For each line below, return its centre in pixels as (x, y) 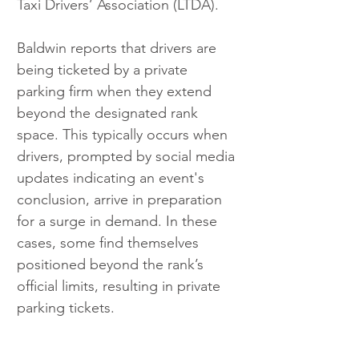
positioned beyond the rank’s (112, 264)
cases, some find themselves (110, 242)
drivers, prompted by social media (128, 156)
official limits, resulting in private (121, 286)
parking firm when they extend (116, 91)
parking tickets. (66, 307)
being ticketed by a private (104, 69)
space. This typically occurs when (124, 134)
